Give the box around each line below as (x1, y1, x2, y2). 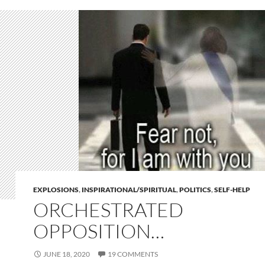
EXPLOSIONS (33, 185, 79, 194)
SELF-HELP (214, 185, 250, 194)
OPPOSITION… (33, 219, 164, 243)
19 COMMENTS (108, 250, 158, 258)
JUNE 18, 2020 (43, 250, 90, 258)
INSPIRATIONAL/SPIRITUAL (82, 185, 176, 194)
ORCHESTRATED (33, 198, 183, 222)
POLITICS (179, 185, 211, 194)
